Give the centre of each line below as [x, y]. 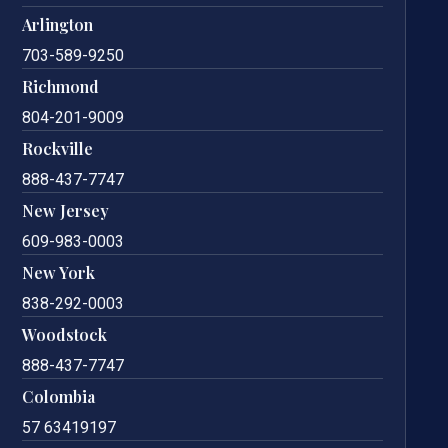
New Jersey [66, 211]
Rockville [58, 149]
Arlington [58, 25]
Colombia [59, 397]
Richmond [61, 87]
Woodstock [65, 335]
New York [59, 273]
